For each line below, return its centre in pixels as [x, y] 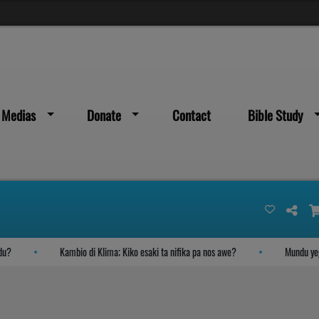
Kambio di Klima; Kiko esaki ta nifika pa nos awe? [129, 252]
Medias [19, 115]
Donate [104, 115]
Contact [191, 115]
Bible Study [276, 115]
